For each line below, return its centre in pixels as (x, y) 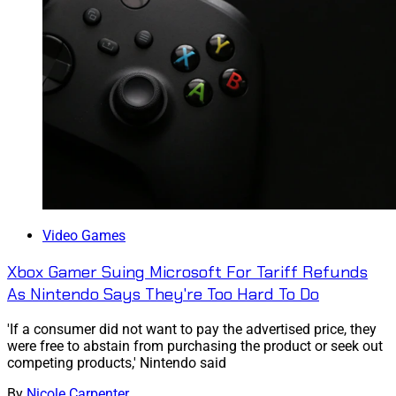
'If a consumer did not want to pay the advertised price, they (192, 330)
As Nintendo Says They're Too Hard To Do (163, 293)
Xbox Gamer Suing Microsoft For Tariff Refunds (187, 271)
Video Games (84, 235)
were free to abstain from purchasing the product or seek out (195, 346)
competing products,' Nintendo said (117, 363)
